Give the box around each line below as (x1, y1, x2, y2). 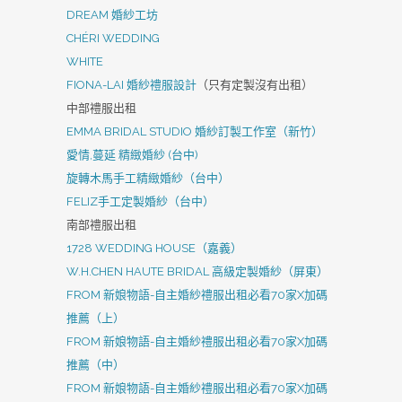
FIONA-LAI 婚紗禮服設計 (66, 78, 197, 92)
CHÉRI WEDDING (66, 31, 162, 45)
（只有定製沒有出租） (197, 78, 313, 92)
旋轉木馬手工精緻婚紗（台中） (66, 171, 230, 185)
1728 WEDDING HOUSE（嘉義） (66, 241, 242, 255)
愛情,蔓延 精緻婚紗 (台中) (66, 148, 201, 162)
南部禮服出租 (66, 218, 136, 232)
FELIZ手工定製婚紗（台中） (66, 195, 214, 208)
